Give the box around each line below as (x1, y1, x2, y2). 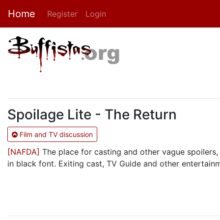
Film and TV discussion (18, 130, 93, 138)
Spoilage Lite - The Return (7, 106, 177, 123)
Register (47, 9, 78, 19)
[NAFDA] (7, 147, 40, 157)
